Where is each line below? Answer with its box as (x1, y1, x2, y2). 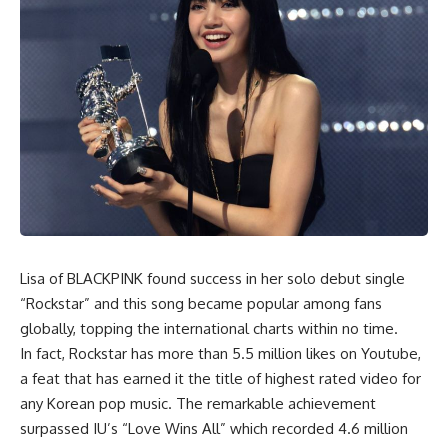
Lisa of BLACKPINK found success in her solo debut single (20, 268, 405, 288)
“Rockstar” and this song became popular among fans (20, 293, 382, 313)
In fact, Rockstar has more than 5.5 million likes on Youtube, (20, 343, 421, 363)
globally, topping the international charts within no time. (20, 318, 398, 338)
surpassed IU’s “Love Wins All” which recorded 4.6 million (20, 418, 408, 438)
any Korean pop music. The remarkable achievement (20, 393, 376, 413)
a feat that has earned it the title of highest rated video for (20, 368, 421, 388)
